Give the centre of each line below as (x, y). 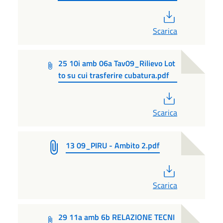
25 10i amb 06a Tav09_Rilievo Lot (116, 63)
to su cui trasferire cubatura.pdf (113, 75)
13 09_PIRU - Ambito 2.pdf (113, 146)
